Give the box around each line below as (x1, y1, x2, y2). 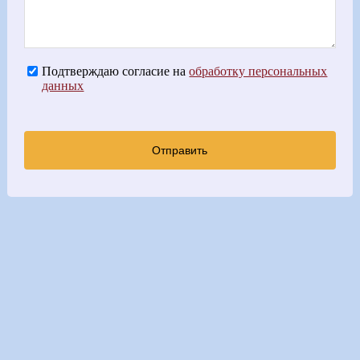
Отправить (152, 144, 208, 157)
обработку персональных (189, 64, 328, 79)
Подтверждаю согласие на (42, 64, 190, 79)
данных (42, 79, 84, 93)
